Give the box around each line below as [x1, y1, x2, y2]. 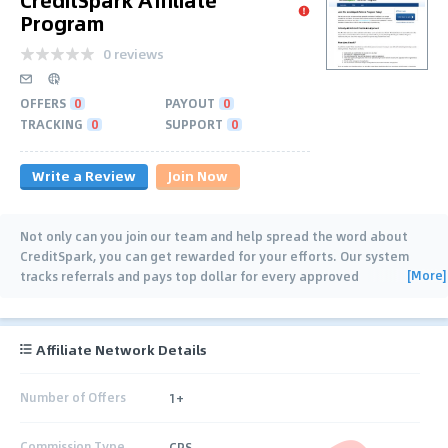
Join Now [168, 164, 228, 186]
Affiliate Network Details [36, 338, 207, 360]
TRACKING [20, 114, 83, 133]
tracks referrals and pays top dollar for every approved [20, 266, 359, 285]
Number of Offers [20, 388, 126, 407]
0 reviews [103, 42, 164, 64]
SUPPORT [165, 114, 223, 133]
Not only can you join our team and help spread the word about [20, 226, 408, 245]
